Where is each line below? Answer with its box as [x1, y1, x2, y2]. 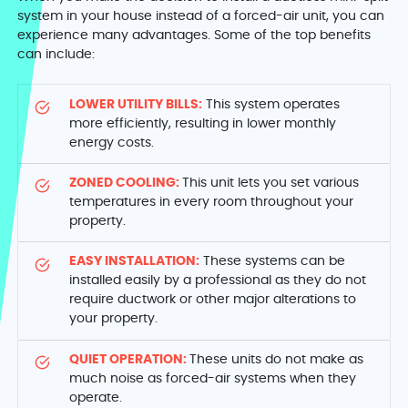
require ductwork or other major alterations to [69, 293, 357, 307]
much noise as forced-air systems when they [69, 372, 357, 385]
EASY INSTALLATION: [69, 255, 200, 269]
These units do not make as [189, 352, 364, 366]
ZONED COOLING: [69, 177, 183, 190]
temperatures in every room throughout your [69, 196, 354, 209]
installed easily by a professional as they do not [69, 274, 367, 288]
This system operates [202, 97, 341, 111]
